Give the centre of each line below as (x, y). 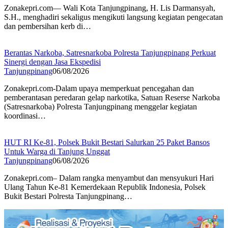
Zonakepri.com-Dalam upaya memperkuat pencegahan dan (99, 88)
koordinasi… (25, 116)
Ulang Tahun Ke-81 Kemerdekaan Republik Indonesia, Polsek (105, 187)
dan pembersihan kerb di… (48, 26)
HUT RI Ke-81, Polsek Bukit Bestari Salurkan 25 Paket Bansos (107, 142)
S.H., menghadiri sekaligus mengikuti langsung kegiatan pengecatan (113, 17)
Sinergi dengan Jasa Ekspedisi (52, 62)
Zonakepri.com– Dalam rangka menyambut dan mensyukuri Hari (109, 178)
